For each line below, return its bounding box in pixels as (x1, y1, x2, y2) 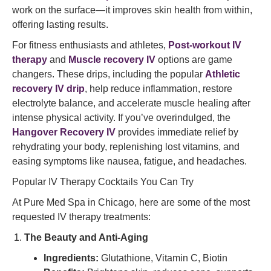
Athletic (205, 69, 240, 79)
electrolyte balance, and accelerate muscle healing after (12, 98, 250, 108)
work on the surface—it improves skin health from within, (12, 5, 252, 15)
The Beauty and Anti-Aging (24, 232, 148, 243)
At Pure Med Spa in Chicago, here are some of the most (12, 197, 250, 207)
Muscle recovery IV (68, 54, 155, 65)
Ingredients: (44, 253, 99, 263)
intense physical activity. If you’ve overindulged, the (12, 113, 230, 123)
